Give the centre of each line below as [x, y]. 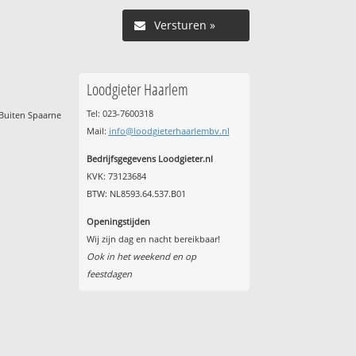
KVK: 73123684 [116, 176]
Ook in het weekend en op [141, 257]
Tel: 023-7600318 [120, 113]
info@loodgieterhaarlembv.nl [169, 130]
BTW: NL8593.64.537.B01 [136, 194]
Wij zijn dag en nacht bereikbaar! [153, 239]
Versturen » [184, 25]
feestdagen [109, 274]
